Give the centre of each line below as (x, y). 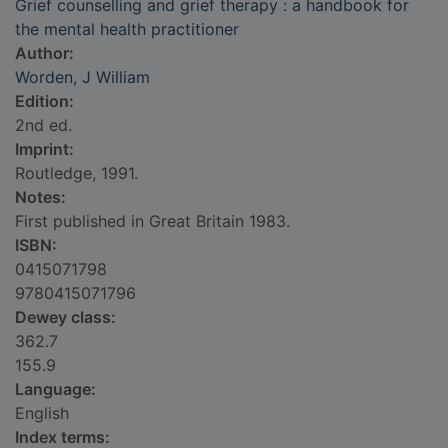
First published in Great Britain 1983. (152, 221)
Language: (55, 389)
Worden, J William (82, 77)
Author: (44, 53)
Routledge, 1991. (76, 173)
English (42, 413)
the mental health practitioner (127, 29)
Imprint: (44, 149)
